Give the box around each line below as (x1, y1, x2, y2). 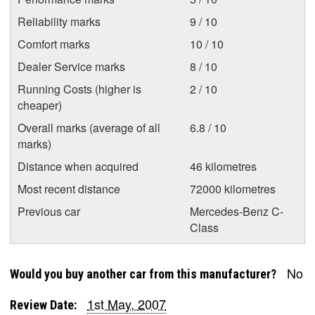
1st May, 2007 (87, 295, 166, 313)
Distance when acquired (18, 158, 139, 174)
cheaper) (18, 97, 62, 113)
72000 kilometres (190, 181, 276, 197)
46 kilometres (190, 158, 257, 174)
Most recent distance (18, 181, 120, 197)
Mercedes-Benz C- (190, 203, 283, 219)
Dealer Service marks (18, 58, 125, 75)
